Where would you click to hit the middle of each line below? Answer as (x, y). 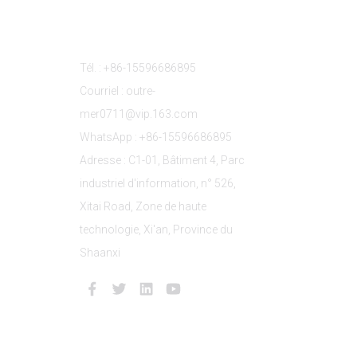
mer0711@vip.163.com (139, 114)
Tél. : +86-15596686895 (138, 67)
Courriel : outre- (118, 90)
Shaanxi (100, 252)
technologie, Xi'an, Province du (156, 229)
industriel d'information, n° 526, (158, 183)
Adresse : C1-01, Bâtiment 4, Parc (162, 160)
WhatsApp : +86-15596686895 (156, 137)
